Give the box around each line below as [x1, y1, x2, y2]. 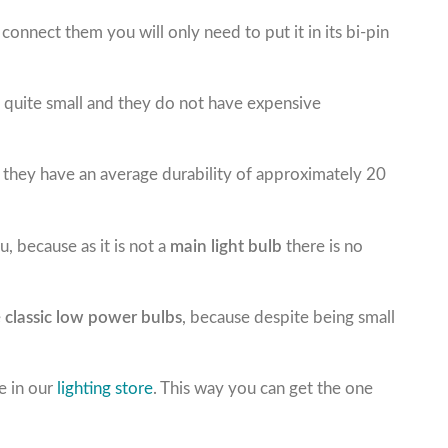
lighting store [57, 379, 153, 397]
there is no [282, 237, 363, 255]
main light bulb [170, 237, 282, 255]
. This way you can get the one [153, 379, 373, 397]
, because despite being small [182, 308, 395, 326]
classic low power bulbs [5, 308, 182, 326]
